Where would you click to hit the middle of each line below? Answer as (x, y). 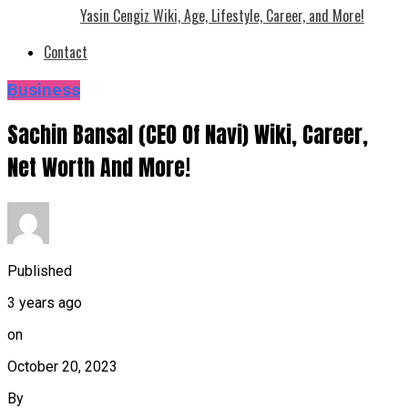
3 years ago (45, 302)
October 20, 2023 (62, 366)
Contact (66, 52)
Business (44, 91)
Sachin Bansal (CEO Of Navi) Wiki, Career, (188, 135)
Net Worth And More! (99, 168)
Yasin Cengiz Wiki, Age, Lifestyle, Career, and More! (222, 16)
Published (40, 270)
